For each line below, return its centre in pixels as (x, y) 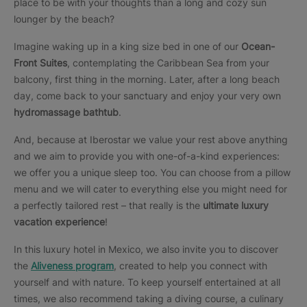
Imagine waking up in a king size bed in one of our (127, 46)
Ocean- (258, 46)
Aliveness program (72, 266)
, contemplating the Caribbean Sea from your (168, 63)
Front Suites (40, 63)
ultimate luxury (236, 205)
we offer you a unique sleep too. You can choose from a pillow (152, 172)
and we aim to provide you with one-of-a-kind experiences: (147, 156)
